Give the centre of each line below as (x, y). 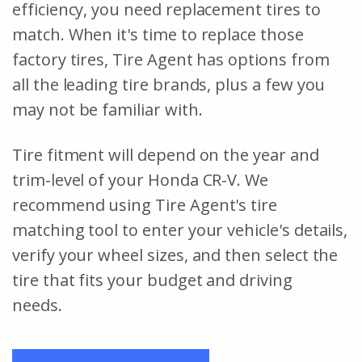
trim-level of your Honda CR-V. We (141, 179)
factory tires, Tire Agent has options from (171, 59)
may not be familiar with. (107, 109)
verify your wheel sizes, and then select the (175, 255)
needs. (39, 305)
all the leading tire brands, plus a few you (169, 84)
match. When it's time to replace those (158, 34)
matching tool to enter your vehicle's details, (180, 229)
